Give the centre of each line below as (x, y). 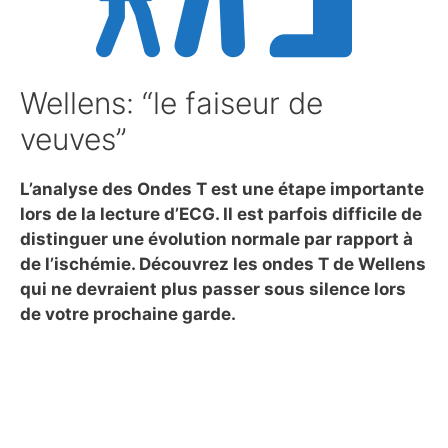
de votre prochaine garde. (128, 314)
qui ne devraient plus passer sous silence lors (213, 289)
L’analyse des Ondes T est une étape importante (222, 189)
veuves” (73, 139)
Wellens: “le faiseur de (171, 103)
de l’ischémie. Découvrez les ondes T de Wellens (223, 264)
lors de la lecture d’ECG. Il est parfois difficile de (221, 214)
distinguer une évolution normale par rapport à (216, 239)
